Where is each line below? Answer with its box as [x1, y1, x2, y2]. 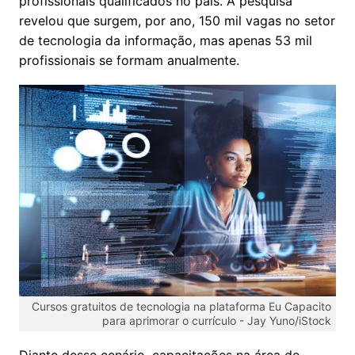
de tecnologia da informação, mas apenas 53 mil [19, 32, 312, 48]
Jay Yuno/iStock [247, 313, 331, 327]
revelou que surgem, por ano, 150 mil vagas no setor [19, 12, 335, 29]
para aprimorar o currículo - [102, 313, 247, 327]
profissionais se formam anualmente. [19, 52, 239, 68]
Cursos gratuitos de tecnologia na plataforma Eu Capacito [32, 299, 331, 313]
